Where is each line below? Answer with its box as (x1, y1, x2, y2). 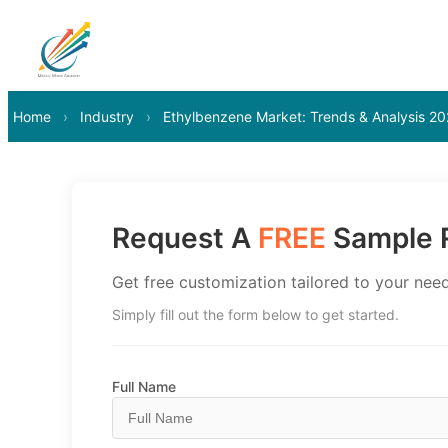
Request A (112, 221, 258, 255)
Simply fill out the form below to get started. (112, 306, 399, 323)
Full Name (112, 378, 176, 395)
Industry (80, 108, 134, 125)
